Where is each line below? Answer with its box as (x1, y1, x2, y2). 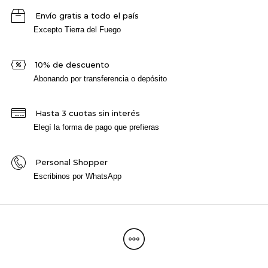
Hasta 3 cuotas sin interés (35, 108, 140, 118)
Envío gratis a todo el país (35, 11, 139, 21)
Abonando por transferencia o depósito (33, 74, 167, 83)
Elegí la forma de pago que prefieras (33, 123, 160, 132)
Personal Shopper (35, 157, 108, 167)
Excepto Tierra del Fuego (33, 25, 121, 35)
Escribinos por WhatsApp (33, 171, 122, 181)
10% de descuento (35, 59, 109, 69)
